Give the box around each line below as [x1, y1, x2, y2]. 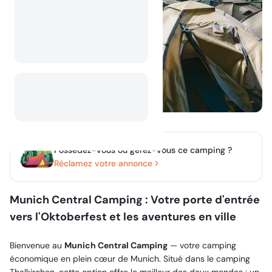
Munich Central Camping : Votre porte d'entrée [10, 192, 260, 207]
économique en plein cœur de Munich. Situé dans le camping [10, 253, 250, 264]
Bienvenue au [10, 240, 64, 251]
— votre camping [168, 240, 236, 251]
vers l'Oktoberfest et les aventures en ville [10, 209, 236, 224]
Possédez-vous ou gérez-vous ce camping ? [54, 144, 232, 155]
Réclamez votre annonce [54, 157, 152, 169]
